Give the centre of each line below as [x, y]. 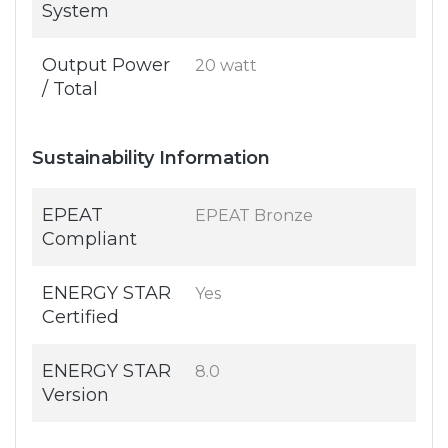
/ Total [70, 89]
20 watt [226, 66]
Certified [80, 317]
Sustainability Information [151, 158]
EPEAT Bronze [254, 216]
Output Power [106, 65]
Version [75, 395]
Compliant [89, 239]
